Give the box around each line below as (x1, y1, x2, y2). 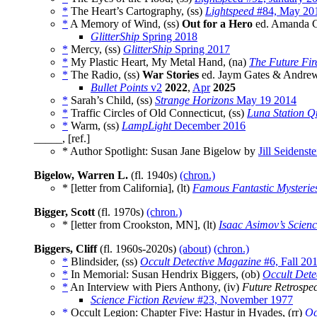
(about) (179, 243, 211, 255)
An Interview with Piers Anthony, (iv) (68, 281, 242, 294)
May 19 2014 (234, 94, 296, 107)
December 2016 (171, 120, 246, 132)
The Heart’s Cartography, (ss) (68, 5, 205, 18)
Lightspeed (205, 5, 254, 18)
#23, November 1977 (195, 294, 293, 306)
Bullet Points (91, 81, 148, 94)
